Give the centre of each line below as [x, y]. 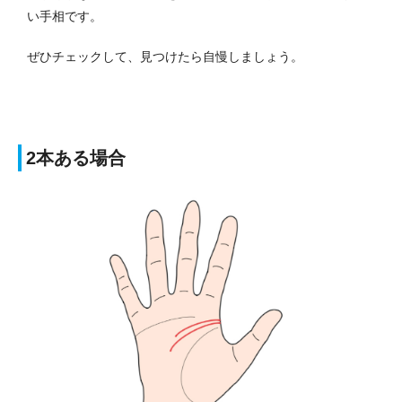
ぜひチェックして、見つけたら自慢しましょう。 [165, 57]
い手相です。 [65, 17]
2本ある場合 [76, 158]
